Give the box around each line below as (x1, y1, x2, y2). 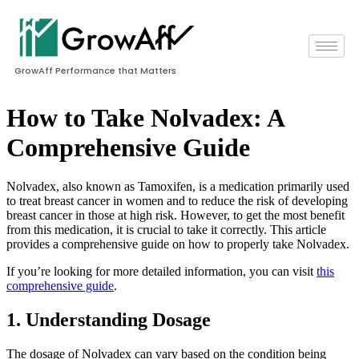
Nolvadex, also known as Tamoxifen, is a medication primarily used (6, 179, 349, 193)
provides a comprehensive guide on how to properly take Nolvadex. (6, 236, 349, 251)
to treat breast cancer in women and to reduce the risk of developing (6, 193, 348, 208)
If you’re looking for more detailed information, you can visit (6, 264, 317, 278)
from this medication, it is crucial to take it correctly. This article (6, 222, 326, 236)
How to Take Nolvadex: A (6, 103, 284, 132)
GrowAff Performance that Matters (14, 64, 176, 78)
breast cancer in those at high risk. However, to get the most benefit (6, 208, 345, 222)
